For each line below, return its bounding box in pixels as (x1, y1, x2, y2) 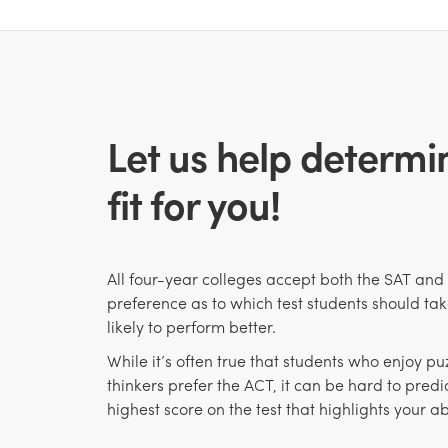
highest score (106, 396, 203, 420)
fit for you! (106, 174, 280, 233)
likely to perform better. (106, 315, 276, 339)
